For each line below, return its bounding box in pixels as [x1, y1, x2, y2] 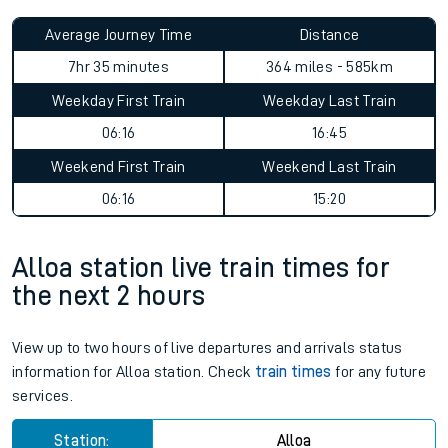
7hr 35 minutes [68, 59, 169, 75]
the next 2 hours [12, 282, 206, 310]
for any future [331, 364, 427, 380]
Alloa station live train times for [12, 254, 390, 282]
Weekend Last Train [262, 159, 397, 175]
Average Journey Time [45, 27, 192, 43]
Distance [299, 27, 360, 43]
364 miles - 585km [266, 59, 393, 75]
